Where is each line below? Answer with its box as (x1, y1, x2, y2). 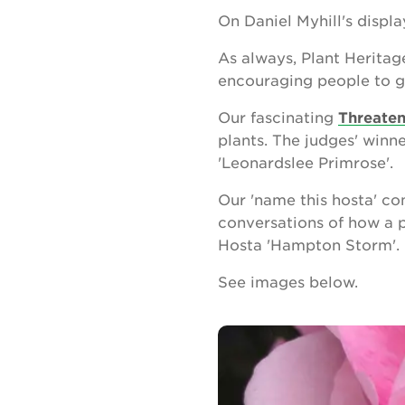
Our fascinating (218, 108, 338, 127)
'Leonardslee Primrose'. (218, 153, 393, 172)
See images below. (218, 272, 358, 291)
